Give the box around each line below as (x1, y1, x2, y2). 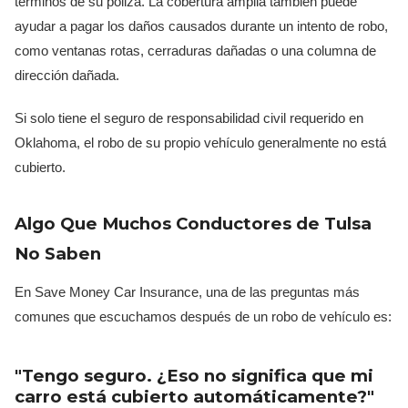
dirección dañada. (15, 67, 119, 84)
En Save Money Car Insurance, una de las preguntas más (15, 284, 360, 301)
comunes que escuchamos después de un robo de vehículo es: (15, 309, 392, 325)
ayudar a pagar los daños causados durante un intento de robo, (15, 18, 388, 35)
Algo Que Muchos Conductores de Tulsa (15, 213, 372, 235)
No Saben (15, 243, 101, 265)
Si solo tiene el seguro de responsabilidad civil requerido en (15, 110, 363, 127)
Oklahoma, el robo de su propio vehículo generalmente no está (15, 135, 386, 151)
